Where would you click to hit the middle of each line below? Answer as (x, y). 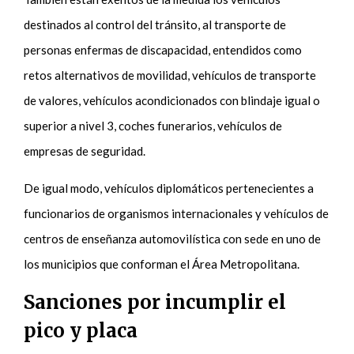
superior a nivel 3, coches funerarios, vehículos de (153, 125)
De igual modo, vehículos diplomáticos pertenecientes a (169, 188)
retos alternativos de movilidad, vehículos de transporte (170, 75)
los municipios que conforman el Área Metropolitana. (163, 264)
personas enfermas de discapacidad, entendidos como (163, 49)
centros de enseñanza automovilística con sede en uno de (173, 238)
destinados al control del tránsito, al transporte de (155, 24)
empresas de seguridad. (86, 151)
